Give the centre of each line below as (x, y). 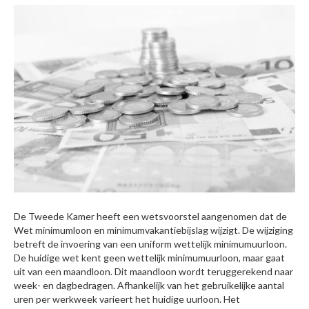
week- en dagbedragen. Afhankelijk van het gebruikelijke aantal (149, 285)
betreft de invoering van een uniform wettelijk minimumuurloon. (150, 243)
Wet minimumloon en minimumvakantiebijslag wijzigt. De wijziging (153, 230)
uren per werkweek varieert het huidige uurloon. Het (127, 299)
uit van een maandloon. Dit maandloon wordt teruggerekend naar (153, 271)
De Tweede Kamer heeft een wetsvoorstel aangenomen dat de (150, 216)
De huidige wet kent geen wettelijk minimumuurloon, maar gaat (149, 257)
